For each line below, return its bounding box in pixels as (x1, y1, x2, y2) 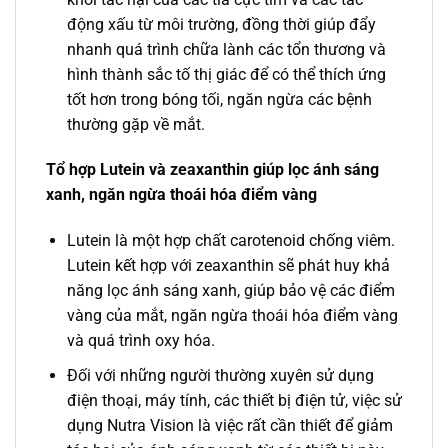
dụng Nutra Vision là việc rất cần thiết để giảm (66, 415, 393, 435)
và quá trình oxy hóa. (66, 331, 215, 351)
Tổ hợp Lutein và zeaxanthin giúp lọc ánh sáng (46, 160, 379, 180)
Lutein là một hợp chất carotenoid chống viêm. (66, 231, 395, 251)
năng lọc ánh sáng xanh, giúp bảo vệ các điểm (66, 281, 395, 301)
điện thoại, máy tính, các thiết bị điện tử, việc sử (66, 390, 402, 410)
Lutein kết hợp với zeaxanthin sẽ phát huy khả (66, 256, 390, 276)
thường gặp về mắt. (66, 114, 205, 134)
